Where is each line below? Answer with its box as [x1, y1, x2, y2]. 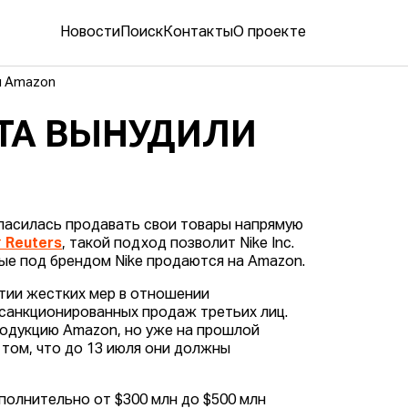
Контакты [163, 25, 233, 41]
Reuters [5, 237, 63, 252]
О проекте [233, 25, 306, 41]
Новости [60, 25, 120, 41]
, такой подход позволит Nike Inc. [62, 237, 295, 252]
